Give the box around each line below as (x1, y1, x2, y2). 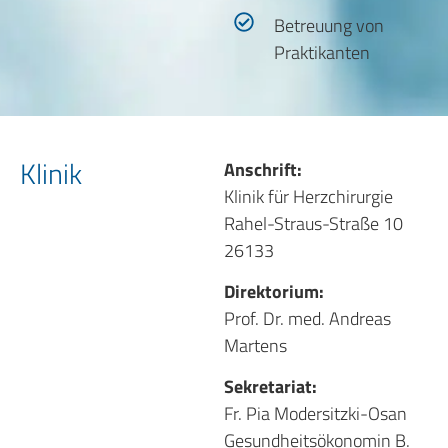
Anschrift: (224, 155, 302, 183)
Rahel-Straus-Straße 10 (224, 209, 403, 237)
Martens (224, 331, 287, 359)
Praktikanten (274, 38, 370, 66)
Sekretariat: (224, 373, 317, 401)
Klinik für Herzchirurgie (224, 182, 393, 210)
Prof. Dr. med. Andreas (224, 304, 391, 332)
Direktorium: (224, 277, 324, 305)
